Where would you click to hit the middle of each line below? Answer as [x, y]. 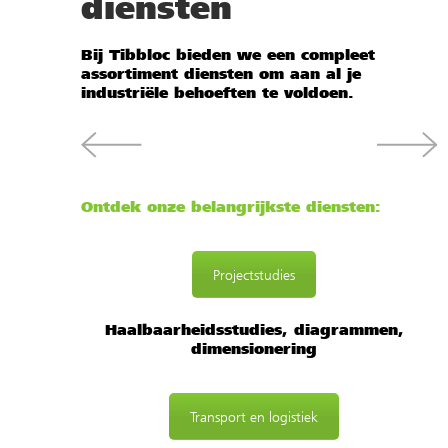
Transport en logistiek [254, 417]
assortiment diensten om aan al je [221, 73]
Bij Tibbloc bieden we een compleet [228, 54]
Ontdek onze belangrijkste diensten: [231, 206]
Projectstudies [254, 275]
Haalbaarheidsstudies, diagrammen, [254, 329]
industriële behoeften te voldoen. [217, 92]
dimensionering [254, 348]
